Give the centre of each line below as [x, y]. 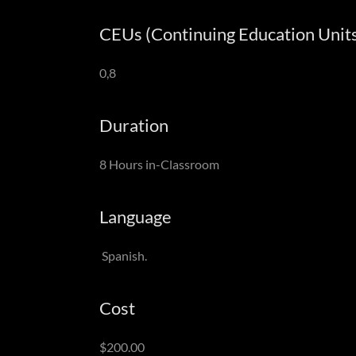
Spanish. [123, 255]
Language [135, 217]
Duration [133, 125]
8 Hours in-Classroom [159, 164]
